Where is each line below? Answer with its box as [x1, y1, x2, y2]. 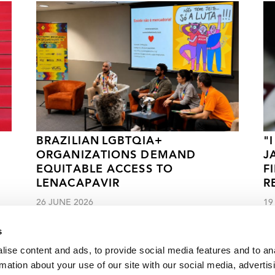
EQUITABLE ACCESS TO [36, 165, 173, 176]
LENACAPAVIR [36, 179, 120, 190]
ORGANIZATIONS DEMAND [36, 150, 196, 161]
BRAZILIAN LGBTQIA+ [36, 136, 163, 147]
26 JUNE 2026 [36, 199, 93, 208]
